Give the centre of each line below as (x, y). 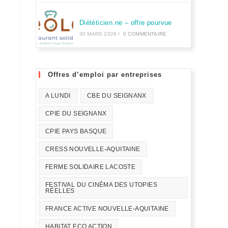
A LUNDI (58, 96)
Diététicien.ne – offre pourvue (125, 23)
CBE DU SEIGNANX (117, 96)
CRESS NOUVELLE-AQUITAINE (93, 149)
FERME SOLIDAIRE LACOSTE (91, 167)
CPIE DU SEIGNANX (76, 113)
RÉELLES (60, 191)
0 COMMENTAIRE (145, 34)
